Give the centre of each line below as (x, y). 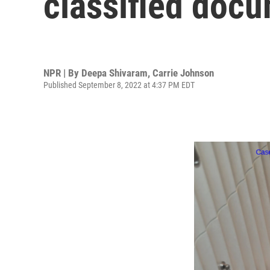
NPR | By (62, 73)
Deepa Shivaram (115, 73)
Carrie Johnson (183, 73)
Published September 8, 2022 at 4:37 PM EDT (119, 85)
